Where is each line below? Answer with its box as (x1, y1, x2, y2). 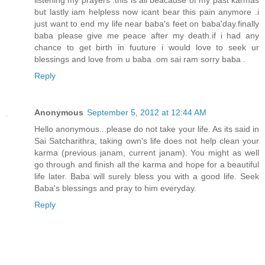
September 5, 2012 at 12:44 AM (87, 107, 206, 117)
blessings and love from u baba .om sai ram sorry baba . (34, 54, 245, 64)
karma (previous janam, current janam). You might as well (34, 147, 259, 157)
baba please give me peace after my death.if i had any (34, 30, 259, 40)
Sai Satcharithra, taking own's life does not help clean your (34, 135, 259, 146)
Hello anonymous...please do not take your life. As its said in (34, 124, 259, 134)
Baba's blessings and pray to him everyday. (34, 183, 196, 193)
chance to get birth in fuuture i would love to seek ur (34, 42, 259, 52)
